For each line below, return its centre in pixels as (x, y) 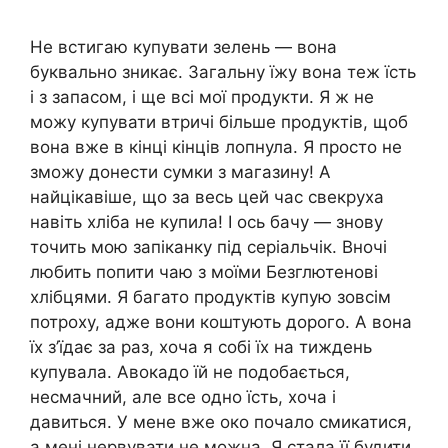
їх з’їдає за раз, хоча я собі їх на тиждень (201, 347)
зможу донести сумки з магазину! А (180, 172)
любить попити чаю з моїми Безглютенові (204, 272)
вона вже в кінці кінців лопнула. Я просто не (216, 147)
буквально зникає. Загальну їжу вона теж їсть (223, 72)
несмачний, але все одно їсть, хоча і (183, 397)
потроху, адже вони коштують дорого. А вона (221, 322)
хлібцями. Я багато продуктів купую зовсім (210, 297)
